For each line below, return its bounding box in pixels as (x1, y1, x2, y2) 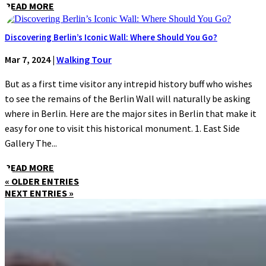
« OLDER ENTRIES (5, 175, 79, 187)
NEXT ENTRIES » (5, 186, 74, 199)
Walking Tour (56, 53, 112, 65)
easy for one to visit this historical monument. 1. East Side (5, 122, 240, 134)
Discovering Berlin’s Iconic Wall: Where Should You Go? (5, 31, 217, 43)
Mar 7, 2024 (5, 53, 50, 65)
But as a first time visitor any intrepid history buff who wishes (5, 77, 252, 90)
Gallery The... (5, 137, 57, 149)
